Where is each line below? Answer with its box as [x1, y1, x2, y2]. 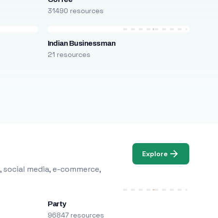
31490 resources [47, 6, 104, 15]
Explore [142, 149, 168, 158]
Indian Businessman [47, 39, 116, 47]
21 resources [47, 50, 91, 59]
